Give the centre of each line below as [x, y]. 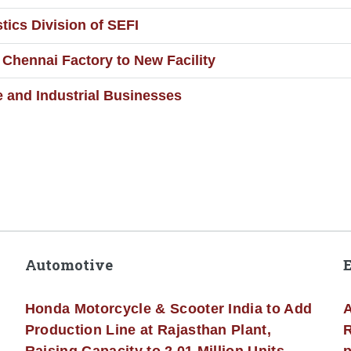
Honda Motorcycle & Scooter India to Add [168, 309]
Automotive [69, 264]
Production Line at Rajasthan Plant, [148, 330]
